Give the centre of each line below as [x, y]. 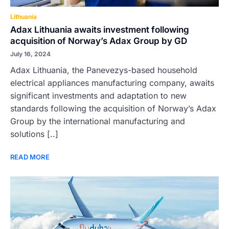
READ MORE [30, 157]
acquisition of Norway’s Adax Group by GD [99, 41]
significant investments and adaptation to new [98, 96]
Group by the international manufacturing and [98, 121]
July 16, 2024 [30, 54]
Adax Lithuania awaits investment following [100, 30]
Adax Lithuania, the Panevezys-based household [104, 70]
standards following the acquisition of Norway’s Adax [113, 108]
